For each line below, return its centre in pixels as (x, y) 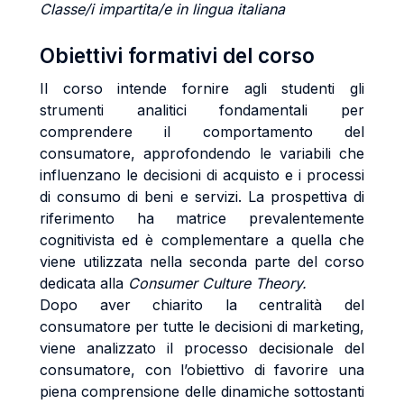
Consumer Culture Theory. (217, 283)
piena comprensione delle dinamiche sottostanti (202, 391)
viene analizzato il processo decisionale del (202, 348)
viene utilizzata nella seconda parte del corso (202, 262)
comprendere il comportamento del (202, 132)
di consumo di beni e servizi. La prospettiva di (202, 197)
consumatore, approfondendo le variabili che (202, 153)
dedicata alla (84, 283)
